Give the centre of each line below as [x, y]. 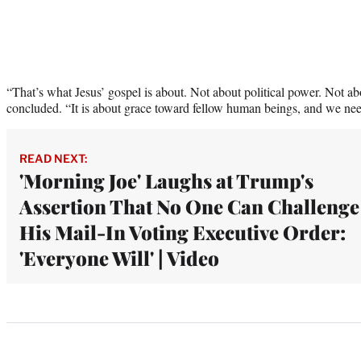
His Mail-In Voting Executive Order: [183, 232]
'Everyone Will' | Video [119, 257]
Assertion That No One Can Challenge [189, 206]
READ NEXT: [53, 158]
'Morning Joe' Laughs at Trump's [166, 180]
